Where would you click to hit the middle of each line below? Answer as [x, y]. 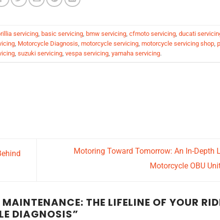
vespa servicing [87, 53]
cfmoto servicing [152, 33]
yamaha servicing [136, 53]
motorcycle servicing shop [178, 43]
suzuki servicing [40, 53]
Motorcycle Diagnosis [48, 43]
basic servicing [62, 33]
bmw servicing [106, 33]
